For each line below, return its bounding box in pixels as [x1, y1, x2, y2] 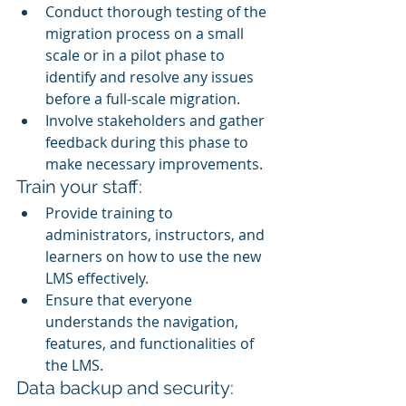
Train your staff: [16, 176, 142, 198]
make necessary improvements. [45, 154, 263, 175]
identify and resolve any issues [45, 67, 257, 88]
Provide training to [45, 203, 177, 224]
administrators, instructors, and [45, 225, 268, 246]
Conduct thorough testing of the [45, 2, 270, 23]
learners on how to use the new [45, 246, 265, 267]
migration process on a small [45, 24, 247, 44]
